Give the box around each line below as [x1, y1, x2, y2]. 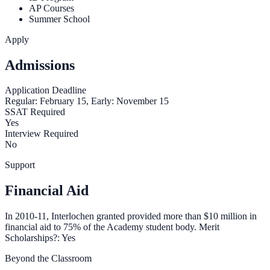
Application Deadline [5, 85, 86, 96]
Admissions [5, 57, 75, 73]
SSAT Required [5, 107, 65, 118]
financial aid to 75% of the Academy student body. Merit [5, 222, 219, 233]
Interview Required [5, 128, 78, 139]
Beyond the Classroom [5, 253, 92, 264]
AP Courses [29, 2, 74, 13]
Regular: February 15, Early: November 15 [5, 96, 169, 107]
